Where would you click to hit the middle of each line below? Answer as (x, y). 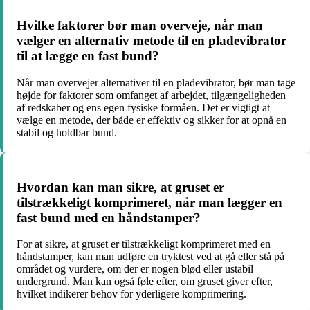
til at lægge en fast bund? (88, 56)
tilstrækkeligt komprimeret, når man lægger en (149, 202)
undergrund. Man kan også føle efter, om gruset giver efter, (145, 282)
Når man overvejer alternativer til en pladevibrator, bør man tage (156, 82)
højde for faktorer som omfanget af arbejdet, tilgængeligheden (151, 95)
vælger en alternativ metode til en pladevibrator (152, 41)
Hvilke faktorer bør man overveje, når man (140, 26)
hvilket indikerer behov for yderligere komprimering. (131, 294)
